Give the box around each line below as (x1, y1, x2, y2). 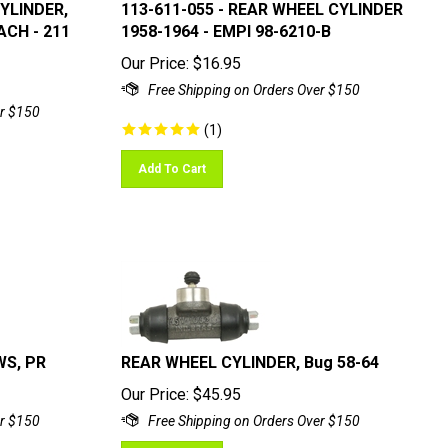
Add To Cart (137, 153, 206, 167)
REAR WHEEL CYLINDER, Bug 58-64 (120, 344, 379, 363)
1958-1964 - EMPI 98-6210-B (120, 13, 331, 32)
